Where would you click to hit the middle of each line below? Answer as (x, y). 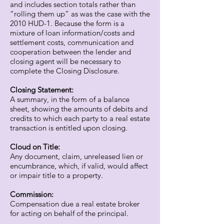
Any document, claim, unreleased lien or (76, 156)
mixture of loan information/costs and (72, 33)
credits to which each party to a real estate (80, 118)
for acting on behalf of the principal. (69, 213)
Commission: (32, 194)
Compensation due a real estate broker (75, 204)
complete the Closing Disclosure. (65, 71)
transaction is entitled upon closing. (69, 128)
